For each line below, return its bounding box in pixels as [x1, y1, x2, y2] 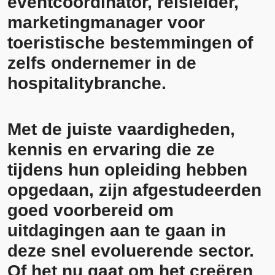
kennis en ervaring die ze [7, 140, 215, 159]
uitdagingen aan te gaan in [7, 221, 226, 240]
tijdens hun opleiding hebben [7, 160, 247, 179]
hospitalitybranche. [7, 74, 166, 93]
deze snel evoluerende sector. [7, 241, 254, 260]
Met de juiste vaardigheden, [7, 120, 235, 139]
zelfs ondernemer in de [7, 53, 196, 72]
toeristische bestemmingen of [7, 33, 253, 52]
